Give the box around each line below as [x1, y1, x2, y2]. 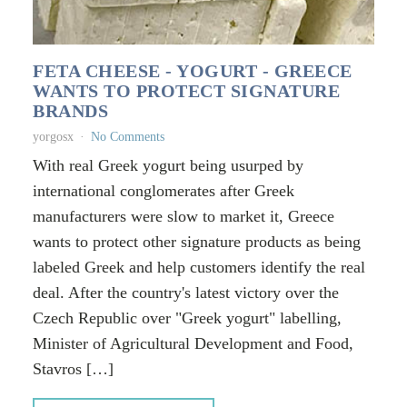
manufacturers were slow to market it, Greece [33, 207, 334, 226]
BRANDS [33, 101, 108, 122]
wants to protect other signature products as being [33, 233, 361, 252]
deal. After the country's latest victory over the [33, 283, 339, 303]
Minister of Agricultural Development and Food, [33, 334, 353, 353]
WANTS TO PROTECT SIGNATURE [33, 81, 340, 102]
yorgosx [33, 130, 74, 144]
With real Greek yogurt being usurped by [33, 156, 303, 175]
